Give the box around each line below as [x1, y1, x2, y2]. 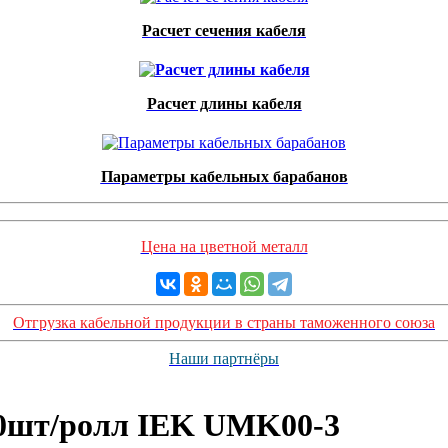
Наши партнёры [169, 350, 279, 367]
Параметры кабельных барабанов [100, 168, 348, 185]
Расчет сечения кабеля [142, 22, 306, 39]
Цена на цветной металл [140, 238, 308, 255]
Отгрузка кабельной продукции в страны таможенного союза [13, 314, 435, 331]
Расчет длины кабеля [146, 95, 302, 112]
